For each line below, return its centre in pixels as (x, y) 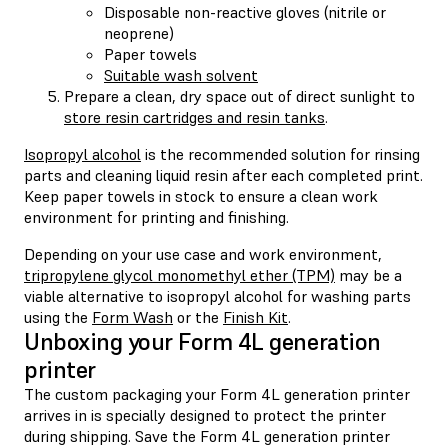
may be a (368, 274)
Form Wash (132, 316)
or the (198, 316)
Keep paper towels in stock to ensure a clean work (201, 195)
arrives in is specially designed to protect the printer (205, 414)
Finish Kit (255, 316)
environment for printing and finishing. (156, 216)
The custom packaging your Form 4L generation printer (217, 393)
